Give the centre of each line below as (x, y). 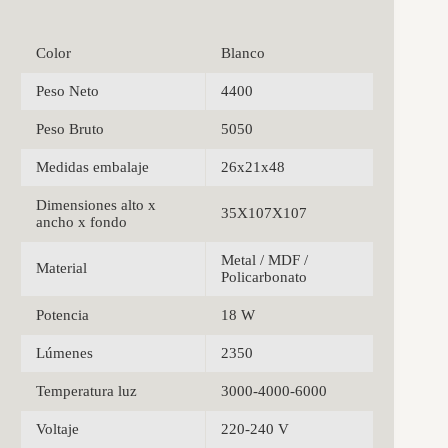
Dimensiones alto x (96, 205)
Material (61, 268)
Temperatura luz (86, 391)
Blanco (243, 53)
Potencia (62, 315)
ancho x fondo (81, 222)
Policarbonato (264, 277)
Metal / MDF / (264, 260)
